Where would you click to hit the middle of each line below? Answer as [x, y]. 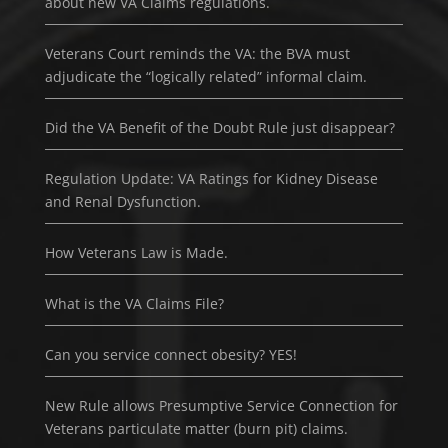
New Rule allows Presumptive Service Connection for [221, 405]
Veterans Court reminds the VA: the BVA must [197, 53]
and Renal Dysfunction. [122, 201]
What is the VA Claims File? [134, 303]
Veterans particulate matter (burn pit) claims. [196, 428]
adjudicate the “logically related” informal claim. [205, 76]
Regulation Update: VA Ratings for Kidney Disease [211, 178]
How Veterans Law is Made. [136, 252]
